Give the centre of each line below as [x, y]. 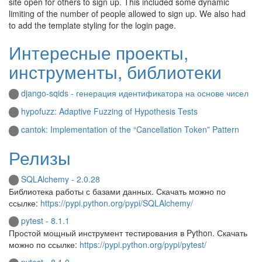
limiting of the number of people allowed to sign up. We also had [127, 13]
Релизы [40, 157]
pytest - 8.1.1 [45, 220]
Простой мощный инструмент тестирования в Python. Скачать [128, 233]
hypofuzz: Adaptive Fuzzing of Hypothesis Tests [109, 111]
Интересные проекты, [99, 52]
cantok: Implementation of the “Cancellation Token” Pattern [130, 130]
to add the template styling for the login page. [92, 25]
